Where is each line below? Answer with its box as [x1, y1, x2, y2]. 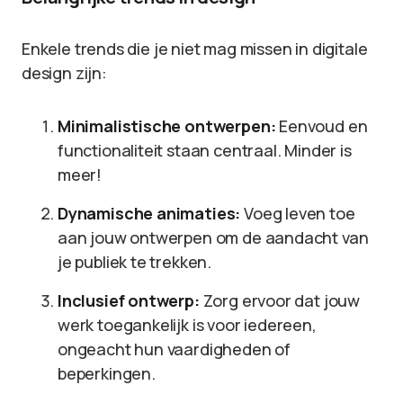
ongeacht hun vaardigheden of [58, 338, 291, 360]
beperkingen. [58, 363, 156, 384]
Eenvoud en [275, 115, 368, 137]
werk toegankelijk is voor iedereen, [58, 314, 317, 336]
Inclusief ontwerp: [58, 290, 200, 311]
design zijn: [22, 62, 107, 84]
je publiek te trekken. [58, 251, 212, 273]
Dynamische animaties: [58, 202, 241, 224]
